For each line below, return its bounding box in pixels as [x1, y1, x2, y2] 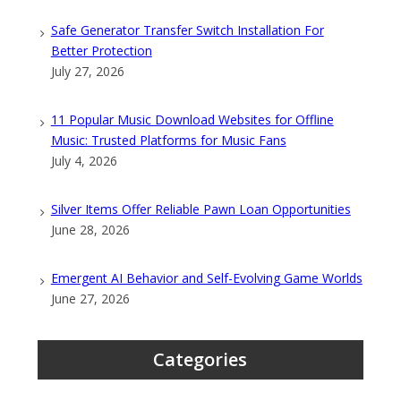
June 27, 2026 [50, 290, 130, 308]
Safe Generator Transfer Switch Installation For [50, 21, 324, 39]
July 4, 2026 [50, 152, 117, 170]
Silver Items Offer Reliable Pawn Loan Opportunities [50, 200, 351, 218]
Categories [153, 347, 248, 372]
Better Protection [50, 42, 152, 60]
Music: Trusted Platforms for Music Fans [50, 132, 286, 149]
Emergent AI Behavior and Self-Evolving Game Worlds [50, 269, 363, 287]
